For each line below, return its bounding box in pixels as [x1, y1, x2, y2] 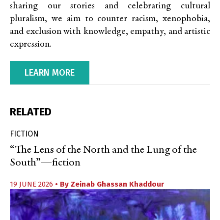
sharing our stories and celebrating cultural [10, 1, 210, 11]
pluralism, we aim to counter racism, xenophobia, [10, 14, 210, 24]
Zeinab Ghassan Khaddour [71, 179, 164, 189]
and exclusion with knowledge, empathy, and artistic [10, 27, 210, 36]
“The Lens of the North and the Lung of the [10, 144, 197, 156]
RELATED [10, 105, 52, 118]
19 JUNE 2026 [10, 179, 55, 189]
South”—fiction [10, 157, 81, 168]
